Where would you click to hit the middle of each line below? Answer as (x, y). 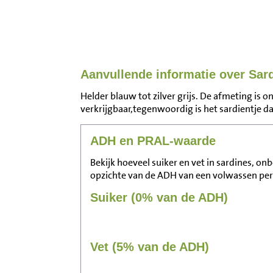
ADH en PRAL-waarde (153, 141)
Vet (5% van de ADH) (150, 247)
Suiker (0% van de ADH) (159, 198)
